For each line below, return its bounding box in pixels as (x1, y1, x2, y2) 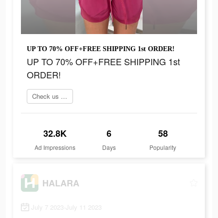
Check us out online (61, 91, 67, 101)
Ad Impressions (35, 143, 76, 152)
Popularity (149, 143, 177, 152)
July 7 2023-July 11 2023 (31, 202, 102, 212)
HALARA (42, 176, 79, 189)
